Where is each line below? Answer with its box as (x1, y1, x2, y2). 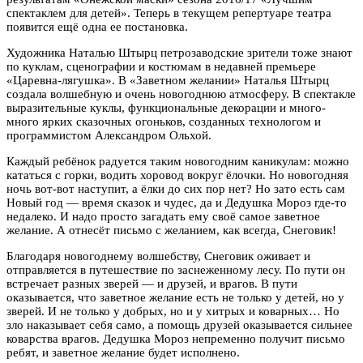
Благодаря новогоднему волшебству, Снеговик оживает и (6, 249, 310, 263)
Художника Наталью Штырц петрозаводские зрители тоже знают (6, 45, 352, 59)
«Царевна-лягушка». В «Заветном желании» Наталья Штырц (6, 73, 329, 87)
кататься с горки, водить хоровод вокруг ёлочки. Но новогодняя (6, 168, 348, 181)
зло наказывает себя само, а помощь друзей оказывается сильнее (6, 318, 352, 331)
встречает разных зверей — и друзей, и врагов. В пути (6, 276, 297, 290)
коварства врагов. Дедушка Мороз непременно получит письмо (6, 331, 345, 345)
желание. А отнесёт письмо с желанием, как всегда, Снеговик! (6, 223, 336, 237)
